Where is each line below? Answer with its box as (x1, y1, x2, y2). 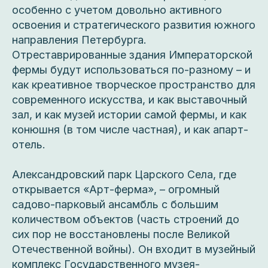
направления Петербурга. (12, 33, 147, 47)
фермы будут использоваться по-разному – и (12, 63, 251, 77)
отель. (12, 138, 45, 151)
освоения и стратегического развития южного (12, 19, 255, 32)
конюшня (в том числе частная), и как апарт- (12, 123, 248, 136)
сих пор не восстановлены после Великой (12, 228, 230, 241)
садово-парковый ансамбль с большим (12, 198, 218, 211)
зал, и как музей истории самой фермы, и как (12, 108, 246, 121)
